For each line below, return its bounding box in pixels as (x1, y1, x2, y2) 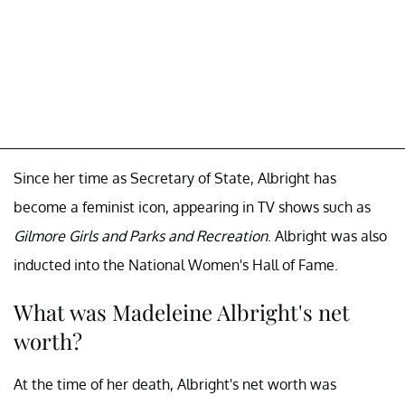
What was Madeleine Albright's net (14, 297, 350, 327)
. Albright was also (268, 227, 387, 246)
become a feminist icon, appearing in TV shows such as (14, 198, 371, 217)
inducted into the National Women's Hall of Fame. (14, 256, 338, 275)
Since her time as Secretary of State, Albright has (14, 169, 336, 188)
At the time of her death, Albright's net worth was (14, 375, 336, 394)
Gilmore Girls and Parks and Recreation (14, 227, 268, 246)
